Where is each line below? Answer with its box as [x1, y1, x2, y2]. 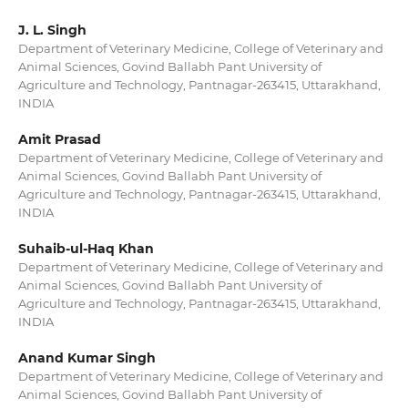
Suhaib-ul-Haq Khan [17, 240, 154, 258]
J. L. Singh [17, 22, 87, 38]
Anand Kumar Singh [17, 350, 156, 367]
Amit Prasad [17, 131, 101, 148]
